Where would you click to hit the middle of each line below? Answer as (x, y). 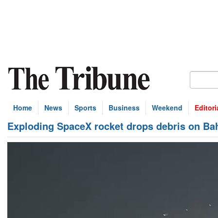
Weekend (167, 108)
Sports (85, 108)
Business (124, 108)
